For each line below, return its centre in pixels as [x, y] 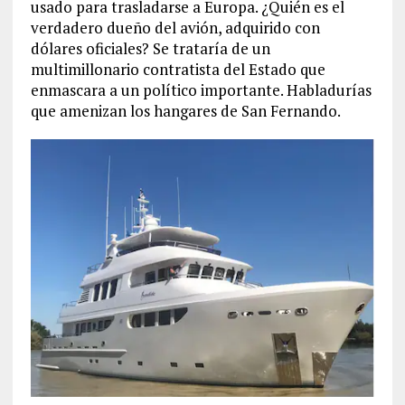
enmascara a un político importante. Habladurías [201, 89]
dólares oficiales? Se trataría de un [150, 48]
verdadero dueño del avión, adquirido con [175, 27]
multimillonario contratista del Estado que [178, 69]
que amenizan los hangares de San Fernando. [185, 110]
